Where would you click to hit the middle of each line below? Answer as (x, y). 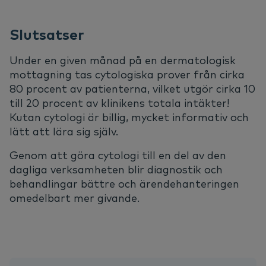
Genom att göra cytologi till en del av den (118, 156)
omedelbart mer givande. (75, 198)
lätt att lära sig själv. (64, 132)
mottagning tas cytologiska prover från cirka (127, 75)
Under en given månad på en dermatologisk (123, 61)
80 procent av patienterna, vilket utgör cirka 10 (132, 89)
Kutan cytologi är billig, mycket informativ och (129, 118)
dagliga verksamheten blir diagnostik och (116, 170)
